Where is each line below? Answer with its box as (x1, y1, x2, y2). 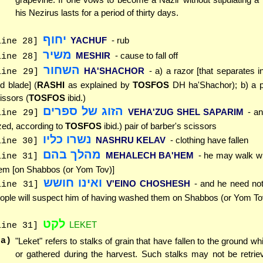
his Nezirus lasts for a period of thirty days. (15, 8, 178, 18)
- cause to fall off (114, 50, 178, 60)
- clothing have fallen (170, 134, 248, 145)
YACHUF (70, 35, 107, 45)
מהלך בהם (42, 147, 102, 161)
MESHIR (76, 50, 110, 60)
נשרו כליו (42, 132, 92, 146)
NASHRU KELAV (96, 134, 166, 145)
